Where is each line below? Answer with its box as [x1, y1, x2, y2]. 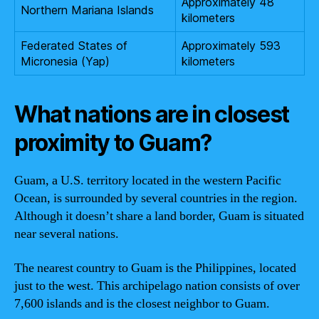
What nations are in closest [14, 100, 290, 128]
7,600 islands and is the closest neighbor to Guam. [14, 295, 270, 312]
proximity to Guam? [14, 129, 212, 157]
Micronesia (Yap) [21, 54, 110, 68]
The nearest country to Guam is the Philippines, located [14, 259, 296, 276]
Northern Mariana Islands [21, 3, 154, 17]
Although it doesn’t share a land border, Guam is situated [14, 208, 304, 224]
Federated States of [21, 38, 127, 53]
